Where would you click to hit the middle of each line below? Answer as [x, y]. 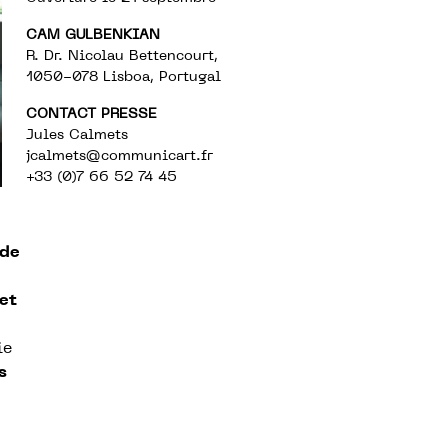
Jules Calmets [77, 135]
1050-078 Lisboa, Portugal [123, 77]
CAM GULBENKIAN [93, 35]
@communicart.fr [149, 156]
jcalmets [56, 156]
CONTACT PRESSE [91, 114]
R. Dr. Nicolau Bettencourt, [122, 56]
